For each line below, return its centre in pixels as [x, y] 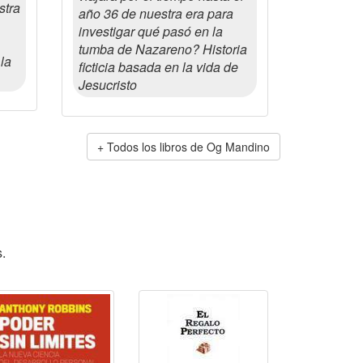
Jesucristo [108, 85]
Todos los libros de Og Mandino [188, 147]
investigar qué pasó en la [151, 31]
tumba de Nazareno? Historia [163, 49]
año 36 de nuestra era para [156, 13]
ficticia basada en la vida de [158, 67]
